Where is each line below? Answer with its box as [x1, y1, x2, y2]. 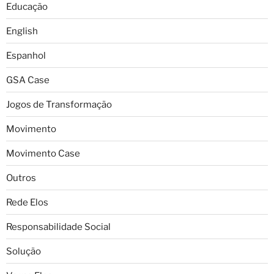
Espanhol [6, 50, 46, 61]
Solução [6, 245, 41, 257]
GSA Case [6, 74, 50, 86]
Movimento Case [6, 147, 80, 159]
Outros [6, 172, 36, 183]
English [6, 25, 38, 37]
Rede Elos [6, 196, 48, 208]
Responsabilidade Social [6, 221, 111, 232]
